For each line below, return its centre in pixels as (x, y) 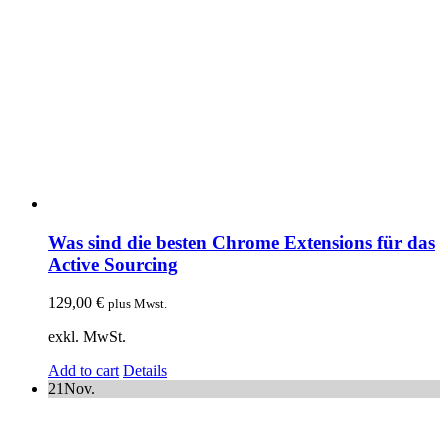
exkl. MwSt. (87, 337)
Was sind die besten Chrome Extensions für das (241, 242)
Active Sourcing (113, 264)
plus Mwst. (137, 304)
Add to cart (83, 371)
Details (145, 371)
